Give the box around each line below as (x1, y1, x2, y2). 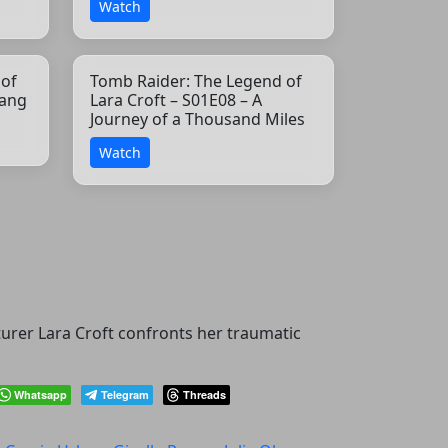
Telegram (101, 386, 149, 402)
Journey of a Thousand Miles (90, 107, 305, 130)
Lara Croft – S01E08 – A (90, 88, 262, 111)
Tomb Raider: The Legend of (90, 69, 302, 92)
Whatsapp (14, 386, 67, 402)
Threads (183, 386, 226, 402)
